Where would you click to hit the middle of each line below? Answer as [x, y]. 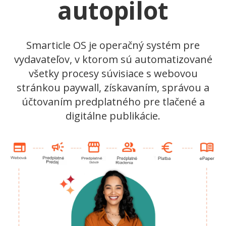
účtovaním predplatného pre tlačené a [113, 102]
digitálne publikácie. [113, 116]
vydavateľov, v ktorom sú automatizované [113, 60]
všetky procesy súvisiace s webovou [113, 74]
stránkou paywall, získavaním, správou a [113, 88]
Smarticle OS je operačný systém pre [113, 45]
